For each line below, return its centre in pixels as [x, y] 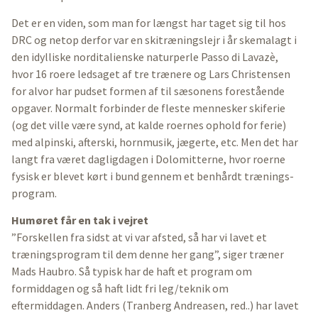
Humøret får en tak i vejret [80, 220]
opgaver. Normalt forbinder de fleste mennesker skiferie [148, 108]
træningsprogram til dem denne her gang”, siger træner [148, 254]
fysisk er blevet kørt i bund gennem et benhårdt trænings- [153, 176]
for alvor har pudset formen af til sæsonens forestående [148, 91]
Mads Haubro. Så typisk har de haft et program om [132, 272]
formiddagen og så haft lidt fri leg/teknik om [120, 289]
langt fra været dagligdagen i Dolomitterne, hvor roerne [148, 159]
